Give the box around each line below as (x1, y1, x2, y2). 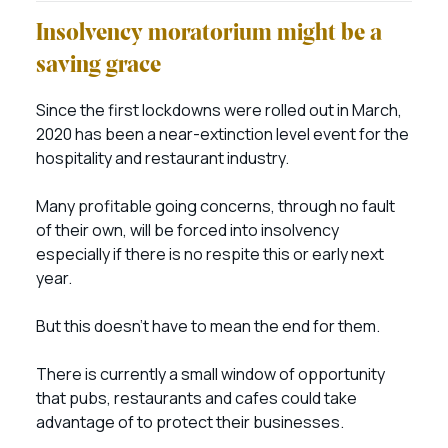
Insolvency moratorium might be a (36, 22, 382, 46)
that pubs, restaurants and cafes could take (36, 387, 357, 409)
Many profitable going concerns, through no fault (36, 195, 395, 217)
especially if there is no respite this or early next (36, 243, 384, 265)
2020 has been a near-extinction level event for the (36, 123, 409, 145)
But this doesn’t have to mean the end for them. (36, 315, 383, 337)
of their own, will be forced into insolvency (36, 219, 339, 241)
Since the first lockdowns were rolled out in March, (36, 99, 402, 121)
